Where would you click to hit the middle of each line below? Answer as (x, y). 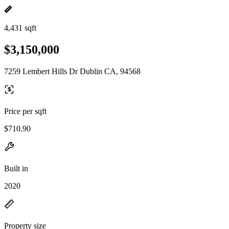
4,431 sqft (20, 28)
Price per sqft (25, 111)
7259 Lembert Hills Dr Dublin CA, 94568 (72, 71)
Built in (16, 168)
